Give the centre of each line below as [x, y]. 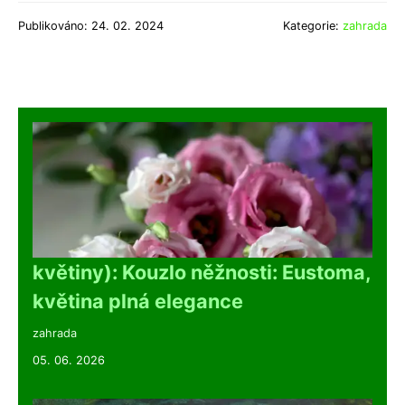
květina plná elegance [138, 301]
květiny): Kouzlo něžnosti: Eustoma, [202, 272]
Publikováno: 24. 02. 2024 [91, 26]
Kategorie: [313, 26]
